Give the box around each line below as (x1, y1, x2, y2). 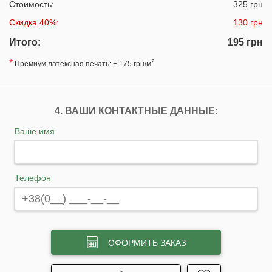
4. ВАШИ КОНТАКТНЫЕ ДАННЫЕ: (54, 106, 218, 116)
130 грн (233, 18, 263, 27)
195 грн (228, 37, 263, 47)
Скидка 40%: (9, 18, 59, 27)
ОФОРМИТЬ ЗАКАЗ (108, 238, 186, 248)
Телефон (15, 173, 51, 183)
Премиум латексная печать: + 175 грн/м (13, 59, 151, 68)
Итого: (9, 37, 41, 47)
